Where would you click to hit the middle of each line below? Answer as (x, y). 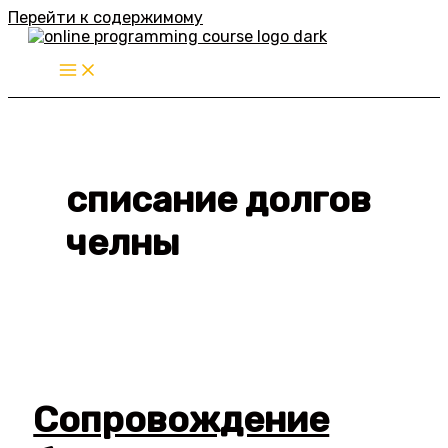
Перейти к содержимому (105, 17)
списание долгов (219, 199)
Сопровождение (181, 419)
